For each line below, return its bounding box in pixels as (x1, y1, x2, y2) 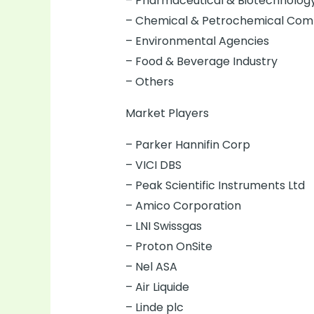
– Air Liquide (125, 279, 189, 296)
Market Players (125, 105, 209, 122)
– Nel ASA (125, 259, 177, 275)
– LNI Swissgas (125, 218, 202, 235)
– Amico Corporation (125, 198, 241, 214)
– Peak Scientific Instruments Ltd (125, 177, 305, 194)
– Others (125, 74, 174, 90)
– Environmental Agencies (125, 33, 269, 50)
